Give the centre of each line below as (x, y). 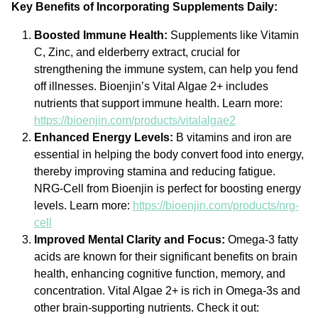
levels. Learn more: (83, 206)
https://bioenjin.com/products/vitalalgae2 (135, 121)
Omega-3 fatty (262, 240)
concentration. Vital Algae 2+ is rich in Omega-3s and (167, 291)
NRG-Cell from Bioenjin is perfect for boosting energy (168, 189)
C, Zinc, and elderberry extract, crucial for (137, 53)
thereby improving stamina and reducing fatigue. (155, 172)
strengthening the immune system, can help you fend (166, 70)
